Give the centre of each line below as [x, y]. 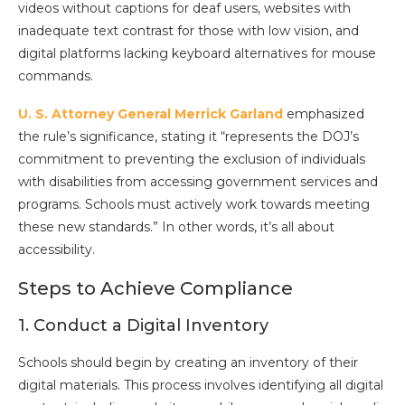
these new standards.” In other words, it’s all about [176, 227]
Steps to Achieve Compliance [155, 289]
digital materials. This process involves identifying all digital [201, 386]
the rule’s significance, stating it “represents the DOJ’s [188, 137]
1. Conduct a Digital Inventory [143, 326]
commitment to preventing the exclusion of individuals [192, 160]
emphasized [324, 114]
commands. [56, 76]
